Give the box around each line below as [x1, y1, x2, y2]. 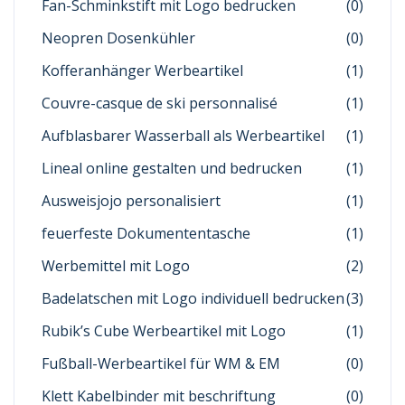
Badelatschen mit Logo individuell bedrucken [42, 288, 344, 308]
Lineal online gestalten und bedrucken [42, 158, 302, 178]
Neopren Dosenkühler [42, 28, 195, 48]
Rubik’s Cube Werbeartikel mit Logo [42, 321, 286, 341]
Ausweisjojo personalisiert [42, 191, 221, 211]
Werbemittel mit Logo [42, 256, 190, 276]
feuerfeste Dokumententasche [42, 223, 250, 243]
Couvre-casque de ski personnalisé [42, 93, 278, 113]
